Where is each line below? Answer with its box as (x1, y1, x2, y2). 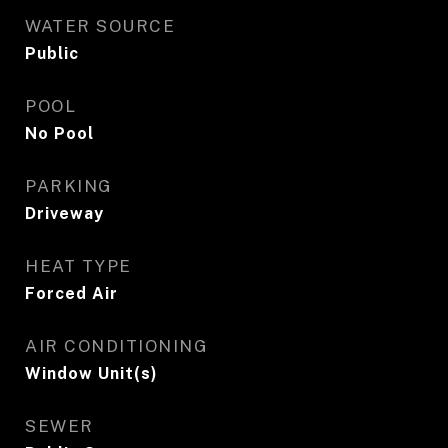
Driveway (25, 204, 104, 223)
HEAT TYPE (25, 256, 132, 276)
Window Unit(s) (25, 364, 158, 383)
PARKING (25, 176, 113, 196)
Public (25, 44, 79, 63)
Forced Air (25, 284, 118, 303)
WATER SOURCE (25, 16, 175, 36)
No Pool (25, 124, 94, 143)
